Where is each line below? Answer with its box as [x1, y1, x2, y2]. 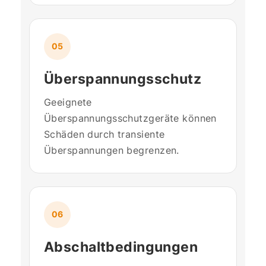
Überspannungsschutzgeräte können [44, 112, 217, 124]
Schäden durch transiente [44, 128, 165, 140]
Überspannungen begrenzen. [44, 144, 179, 156]
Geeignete [44, 96, 92, 108]
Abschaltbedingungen [44, 238, 198, 255]
